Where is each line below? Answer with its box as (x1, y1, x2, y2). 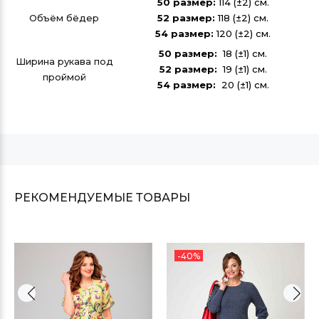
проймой (42, 71, 86, 83)
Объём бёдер (29, 12, 99, 23)
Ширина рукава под (15, 56, 113, 67)
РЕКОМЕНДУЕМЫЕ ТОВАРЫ (14, 191, 190, 204)
